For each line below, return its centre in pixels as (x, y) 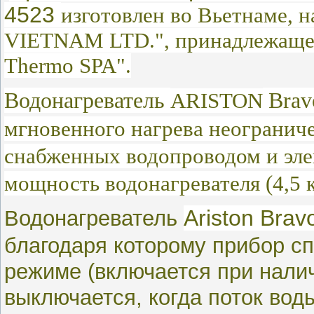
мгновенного (68, 128)
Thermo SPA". (68, 65)
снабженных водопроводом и (144, 156)
